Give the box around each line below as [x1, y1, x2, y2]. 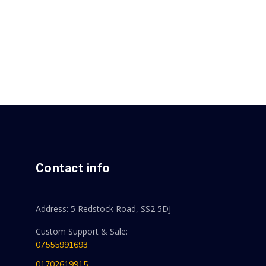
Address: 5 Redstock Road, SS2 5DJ [35, 202, 171, 214]
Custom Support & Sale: [35, 225, 128, 237]
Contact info [35, 160, 110, 175]
